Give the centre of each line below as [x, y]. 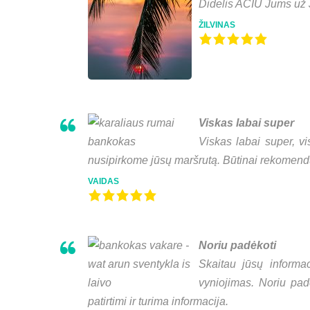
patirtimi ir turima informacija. [158, 302]
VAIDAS [103, 182]
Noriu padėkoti [237, 246]
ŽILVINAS [217, 25]
